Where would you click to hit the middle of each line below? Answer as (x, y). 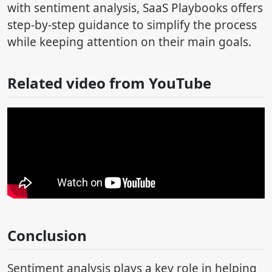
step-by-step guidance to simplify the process (132, 25)
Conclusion (47, 235)
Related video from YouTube (109, 83)
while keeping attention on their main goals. (129, 42)
